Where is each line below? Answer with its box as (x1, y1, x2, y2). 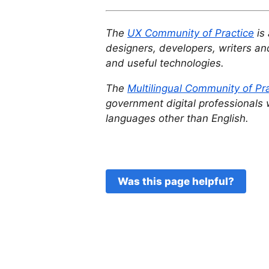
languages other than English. (106, 112, 249, 125)
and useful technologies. (106, 57, 224, 70)
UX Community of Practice (127, 27, 254, 40)
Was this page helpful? (118, 175, 234, 188)
